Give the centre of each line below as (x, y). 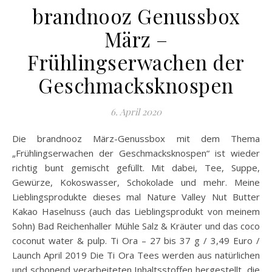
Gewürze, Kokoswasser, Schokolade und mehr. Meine (136, 182)
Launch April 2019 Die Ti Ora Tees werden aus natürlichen (136, 255)
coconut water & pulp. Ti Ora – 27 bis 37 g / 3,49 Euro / (136, 241)
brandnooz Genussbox (136, 16)
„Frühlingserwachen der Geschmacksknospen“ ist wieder (136, 153)
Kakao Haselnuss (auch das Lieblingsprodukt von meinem (136, 212)
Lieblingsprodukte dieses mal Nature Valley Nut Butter (136, 197)
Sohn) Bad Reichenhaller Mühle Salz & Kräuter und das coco (136, 226)
